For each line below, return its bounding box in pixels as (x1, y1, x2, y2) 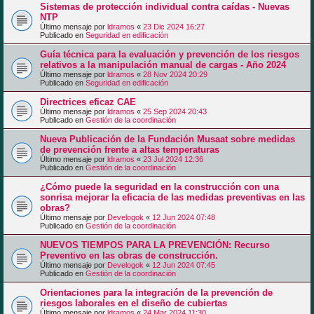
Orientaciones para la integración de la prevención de (40, 287, 273, 298)
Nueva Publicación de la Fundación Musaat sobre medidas (40, 133, 295, 144)
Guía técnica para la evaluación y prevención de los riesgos (40, 48, 299, 60)
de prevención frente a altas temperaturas (40, 144, 219, 155)
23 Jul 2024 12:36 (143, 154, 203, 163)
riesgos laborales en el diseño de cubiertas (40, 297, 227, 308)
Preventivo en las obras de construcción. (40, 250, 218, 261)
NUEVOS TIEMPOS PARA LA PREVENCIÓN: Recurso (40, 239, 270, 250)
